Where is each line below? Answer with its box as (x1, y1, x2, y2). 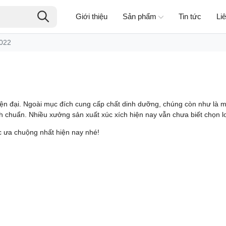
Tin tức (178, 12, 201, 21)
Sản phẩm (122, 12, 156, 21)
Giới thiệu (75, 12, 107, 21)
